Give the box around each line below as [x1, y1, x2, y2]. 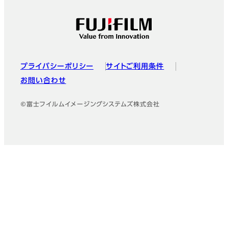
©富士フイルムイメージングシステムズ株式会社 [20, 102, 160, 108]
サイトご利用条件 [105, 63, 164, 71]
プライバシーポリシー [20, 63, 94, 71]
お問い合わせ [20, 77, 66, 85]
